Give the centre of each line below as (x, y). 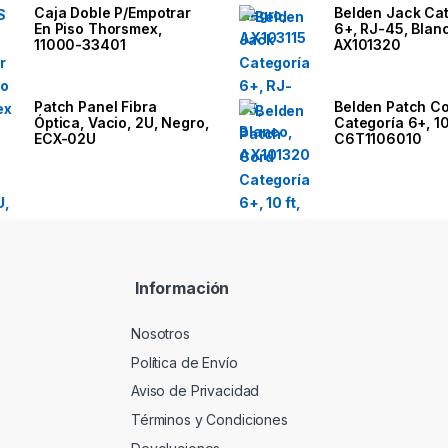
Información (180, 287)
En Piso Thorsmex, (98, 28)
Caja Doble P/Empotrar (113, 12)
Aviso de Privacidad (195, 391)
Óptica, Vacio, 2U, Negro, (121, 122)
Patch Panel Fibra (95, 106)
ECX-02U (65, 138)
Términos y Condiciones (209, 420)
